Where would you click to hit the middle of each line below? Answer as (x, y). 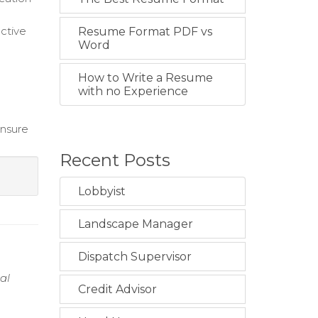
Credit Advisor (117, 289)
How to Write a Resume (145, 78)
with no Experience (133, 91)
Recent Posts (115, 160)
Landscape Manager (135, 224)
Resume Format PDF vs (145, 32)
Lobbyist (102, 191)
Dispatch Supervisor (135, 257)
